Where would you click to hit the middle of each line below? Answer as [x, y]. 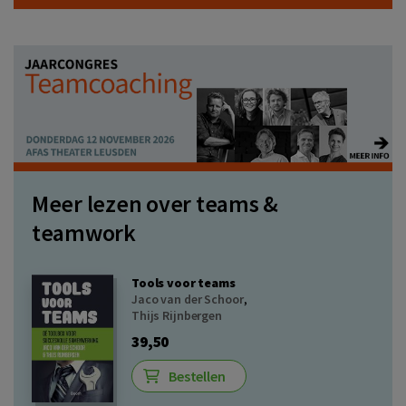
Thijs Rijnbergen [177, 316]
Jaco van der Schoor [188, 300]
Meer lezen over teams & [155, 204]
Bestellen [197, 377]
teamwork [84, 233]
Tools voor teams [184, 283]
